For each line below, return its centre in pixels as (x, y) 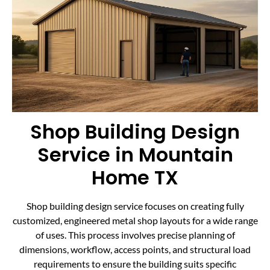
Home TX (135, 178)
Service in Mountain (135, 155)
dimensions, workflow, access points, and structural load (135, 250)
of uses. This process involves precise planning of (135, 235)
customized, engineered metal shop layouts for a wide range (135, 221)
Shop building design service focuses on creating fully (135, 206)
